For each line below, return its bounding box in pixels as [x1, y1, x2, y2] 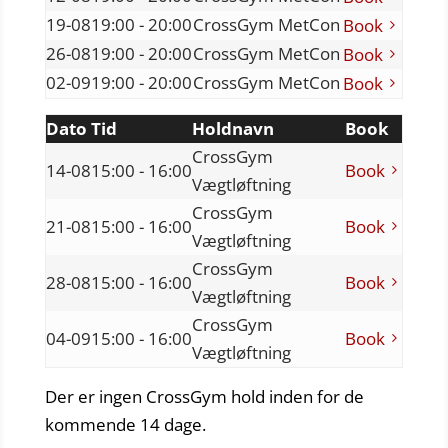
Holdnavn [191, 117, 274, 141]
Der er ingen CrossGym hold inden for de [44, 385, 364, 409]
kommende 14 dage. [44, 413, 206, 437]
